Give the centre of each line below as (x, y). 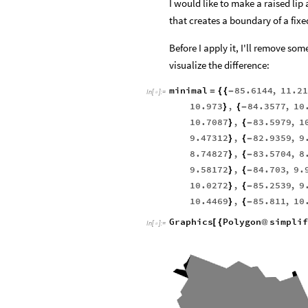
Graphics (191, 238)
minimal (188, 107)
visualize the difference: (219, 80)
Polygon (242, 238)
